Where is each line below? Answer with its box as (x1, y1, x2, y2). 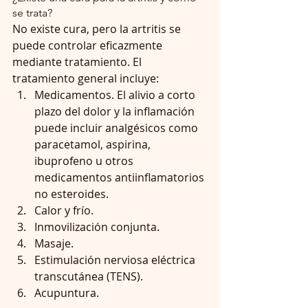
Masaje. (34, 236, 79, 251)
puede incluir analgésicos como (34, 120, 201, 135)
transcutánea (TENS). (34, 269, 148, 284)
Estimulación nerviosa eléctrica (34, 252, 198, 267)
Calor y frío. (34, 203, 99, 218)
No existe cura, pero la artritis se (12, 21, 184, 36)
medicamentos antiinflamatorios (34, 170, 207, 185)
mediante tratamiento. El (12, 54, 144, 69)
